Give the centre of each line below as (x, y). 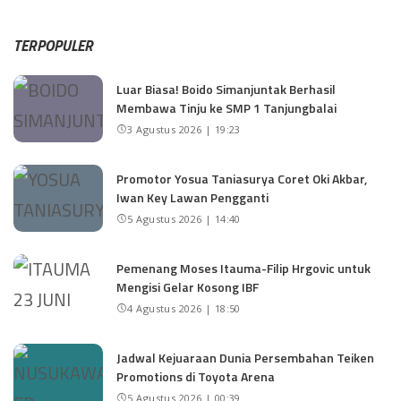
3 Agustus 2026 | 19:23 (184, 130)
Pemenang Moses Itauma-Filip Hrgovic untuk (243, 269)
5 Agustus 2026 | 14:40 (184, 219)
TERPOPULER (53, 46)
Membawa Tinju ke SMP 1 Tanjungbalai (226, 108)
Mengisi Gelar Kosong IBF (188, 287)
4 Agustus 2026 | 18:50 (184, 309)
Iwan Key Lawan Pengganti (192, 198)
